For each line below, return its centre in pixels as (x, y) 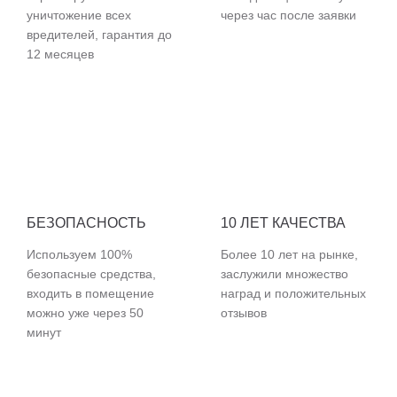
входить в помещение (90, 293)
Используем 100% (79, 254)
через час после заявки (288, 15)
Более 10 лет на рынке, (289, 254)
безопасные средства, (91, 274)
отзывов (244, 313)
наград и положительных (293, 293)
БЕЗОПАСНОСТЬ (86, 223)
